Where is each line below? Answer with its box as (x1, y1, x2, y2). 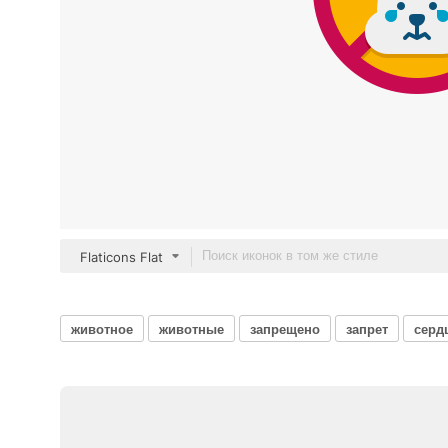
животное (71, 318, 133, 338)
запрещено (250, 318, 320, 338)
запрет (346, 318, 388, 338)
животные (159, 318, 224, 338)
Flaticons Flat (80, 249, 163, 265)
